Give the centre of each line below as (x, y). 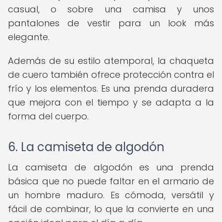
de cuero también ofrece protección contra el (111, 75)
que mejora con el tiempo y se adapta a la (111, 102)
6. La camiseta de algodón (86, 147)
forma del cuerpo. (48, 116)
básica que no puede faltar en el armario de (111, 181)
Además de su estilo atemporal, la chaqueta (111, 61)
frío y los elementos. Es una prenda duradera (111, 88)
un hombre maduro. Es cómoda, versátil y (111, 195)
